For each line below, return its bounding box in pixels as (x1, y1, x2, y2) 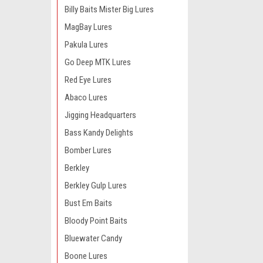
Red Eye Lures (65, 75, 112, 85)
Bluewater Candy (65, 233, 122, 244)
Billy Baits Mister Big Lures (65, 4, 154, 15)
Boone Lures (65, 251, 107, 261)
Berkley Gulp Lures (65, 180, 127, 191)
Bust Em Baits (65, 198, 112, 208)
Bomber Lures (65, 145, 112, 156)
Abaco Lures (65, 92, 107, 103)
